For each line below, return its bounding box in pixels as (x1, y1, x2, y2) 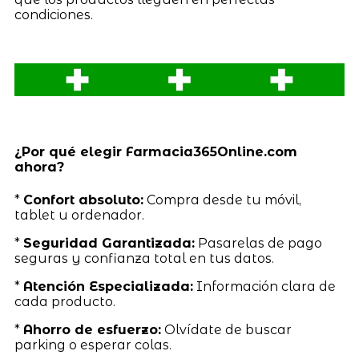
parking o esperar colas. (14, 337, 171, 353)
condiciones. (14, 6, 93, 22)
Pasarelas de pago (194, 235, 322, 251)
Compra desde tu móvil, (143, 192, 301, 208)
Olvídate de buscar (160, 321, 292, 337)
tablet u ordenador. (14, 207, 144, 223)
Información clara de (192, 278, 336, 294)
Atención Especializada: (22, 278, 193, 294)
